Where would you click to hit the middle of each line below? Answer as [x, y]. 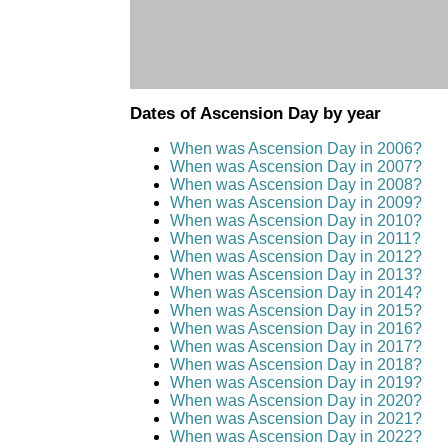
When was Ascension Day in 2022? [295, 437]
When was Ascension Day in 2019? [295, 383]
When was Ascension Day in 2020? [295, 401]
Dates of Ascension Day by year [255, 113]
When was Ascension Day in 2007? [295, 167]
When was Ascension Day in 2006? [295, 149]
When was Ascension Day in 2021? [295, 419]
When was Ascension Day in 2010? [295, 221]
